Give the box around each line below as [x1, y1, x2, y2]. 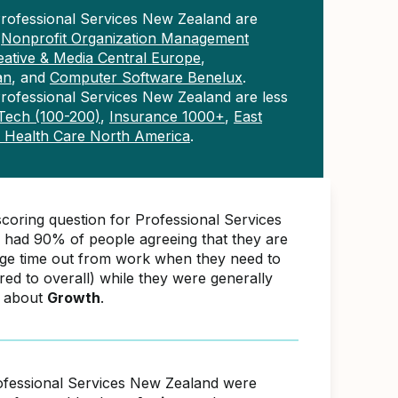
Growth [47, 289, 100, 306]
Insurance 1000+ [109, 107, 225, 125]
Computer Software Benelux [50, 68, 243, 86]
